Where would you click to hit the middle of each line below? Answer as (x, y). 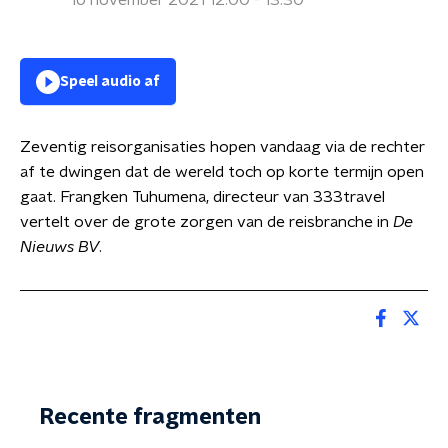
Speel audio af (110, 82)
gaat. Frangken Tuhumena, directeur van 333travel (202, 197)
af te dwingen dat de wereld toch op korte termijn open (222, 172)
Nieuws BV (59, 247)
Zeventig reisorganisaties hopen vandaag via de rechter (222, 147)
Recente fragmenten (150, 417)
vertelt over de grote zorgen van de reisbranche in (206, 222)
